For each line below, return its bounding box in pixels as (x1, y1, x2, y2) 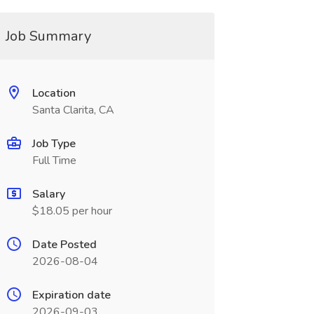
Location (32, 86, 76, 101)
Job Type (32, 136, 76, 151)
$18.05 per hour (32, 203, 112, 219)
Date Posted (32, 237, 97, 252)
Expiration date (32, 287, 111, 303)
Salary (32, 186, 65, 202)
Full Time (32, 153, 76, 168)
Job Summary (5, 27, 91, 46)
